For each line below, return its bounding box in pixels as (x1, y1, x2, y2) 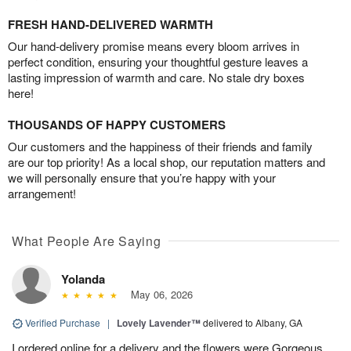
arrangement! (8, 184, 76, 201)
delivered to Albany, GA (203, 315, 302, 329)
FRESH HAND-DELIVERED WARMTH (8, 15, 213, 33)
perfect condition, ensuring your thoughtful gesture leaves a (8, 52, 308, 70)
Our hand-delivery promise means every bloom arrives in (8, 37, 299, 54)
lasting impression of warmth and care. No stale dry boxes (8, 68, 305, 85)
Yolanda (61, 270, 105, 288)
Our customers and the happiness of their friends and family (8, 137, 313, 154)
